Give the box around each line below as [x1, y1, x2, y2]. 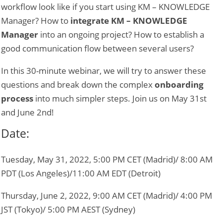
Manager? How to [1, 15, 71, 27]
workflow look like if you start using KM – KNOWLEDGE [1, 1, 210, 13]
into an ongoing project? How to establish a [40, 29, 205, 41]
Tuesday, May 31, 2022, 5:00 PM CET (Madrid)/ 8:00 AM [1, 154, 213, 166]
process [1, 93, 34, 105]
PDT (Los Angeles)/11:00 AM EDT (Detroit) [1, 167, 161, 179]
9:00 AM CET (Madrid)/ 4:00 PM [93, 190, 213, 202]
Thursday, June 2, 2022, [1, 190, 93, 202]
